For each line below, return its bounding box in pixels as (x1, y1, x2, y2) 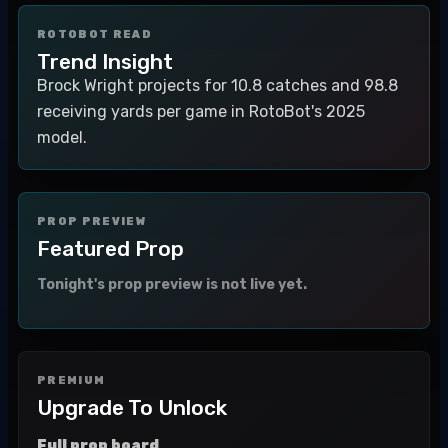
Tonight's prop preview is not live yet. (37, 276, 307, 293)
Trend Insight (37, 49, 173, 74)
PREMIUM (37, 374, 106, 387)
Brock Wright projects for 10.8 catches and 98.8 (37, 76, 398, 95)
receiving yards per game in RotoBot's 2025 (37, 102, 365, 121)
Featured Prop (37, 236, 184, 261)
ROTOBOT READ (37, 28, 152, 41)
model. (37, 128, 87, 147)
